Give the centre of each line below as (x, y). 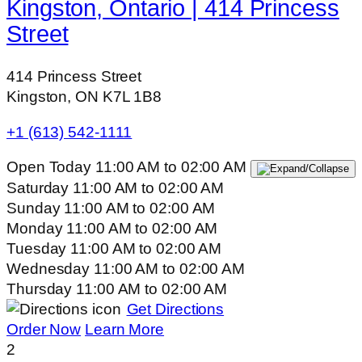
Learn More (125, 329)
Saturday (40, 188)
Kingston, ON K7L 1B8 (84, 97)
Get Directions (175, 309)
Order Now (44, 329)
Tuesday (39, 248)
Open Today (49, 167)
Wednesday (51, 269)
